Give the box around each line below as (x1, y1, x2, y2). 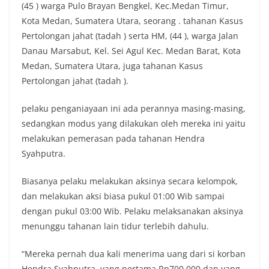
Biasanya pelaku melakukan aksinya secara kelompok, (22, 175, 238, 187)
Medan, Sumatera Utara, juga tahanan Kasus (22, 60, 203, 71)
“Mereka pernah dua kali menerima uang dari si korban (22, 248, 246, 259)
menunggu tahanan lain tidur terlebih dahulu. (22, 220, 209, 232)
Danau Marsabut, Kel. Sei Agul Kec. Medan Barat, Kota (22, 45, 241, 56)
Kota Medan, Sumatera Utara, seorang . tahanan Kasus (22, 15, 243, 26)
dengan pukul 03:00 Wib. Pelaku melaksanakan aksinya (22, 205, 243, 217)
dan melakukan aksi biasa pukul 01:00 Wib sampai (22, 190, 225, 202)
